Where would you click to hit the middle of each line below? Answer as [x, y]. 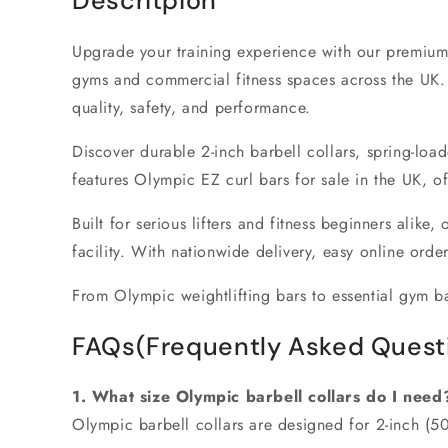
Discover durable [137, 151]
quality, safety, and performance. [191, 107]
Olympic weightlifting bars [210, 295]
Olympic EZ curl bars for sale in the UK [278, 179]
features [103, 179]
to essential [353, 295]
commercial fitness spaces [241, 79]
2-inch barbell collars [278, 151]
